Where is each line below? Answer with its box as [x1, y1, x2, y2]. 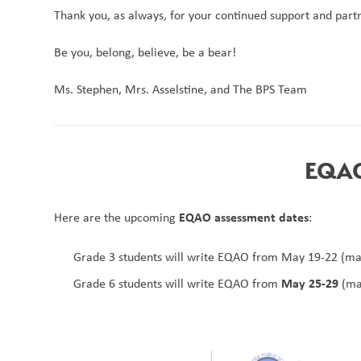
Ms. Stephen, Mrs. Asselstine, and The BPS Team [54, 81, 311, 98]
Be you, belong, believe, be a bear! [54, 44, 237, 61]
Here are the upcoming [54, 209, 180, 226]
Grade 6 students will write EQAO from [73, 275, 282, 293]
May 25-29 [281, 274, 339, 293]
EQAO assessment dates [179, 208, 309, 226]
